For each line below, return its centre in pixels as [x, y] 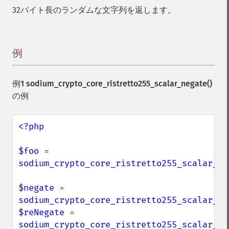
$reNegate [44, 212]
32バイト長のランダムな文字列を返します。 [94, 10]
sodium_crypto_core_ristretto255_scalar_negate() [119, 84]
